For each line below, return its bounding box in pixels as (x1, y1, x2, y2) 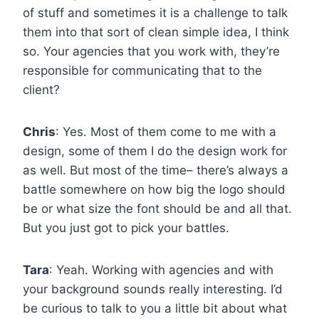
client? (23, 82, 60, 97)
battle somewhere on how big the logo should (23, 182, 286, 197)
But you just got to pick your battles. (23, 220, 229, 235)
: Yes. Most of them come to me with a (56, 124, 276, 139)
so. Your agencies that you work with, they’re (23, 43, 280, 58)
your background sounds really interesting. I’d (23, 281, 283, 296)
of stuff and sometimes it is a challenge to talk (23, 5, 288, 20)
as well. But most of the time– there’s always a (23, 162, 288, 177)
